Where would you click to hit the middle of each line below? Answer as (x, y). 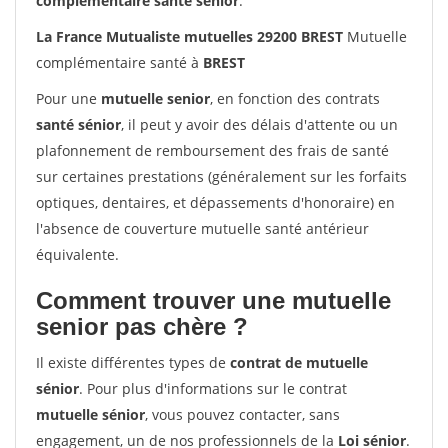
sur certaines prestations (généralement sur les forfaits (221, 176)
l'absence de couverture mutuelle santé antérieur (202, 228)
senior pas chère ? (142, 326)
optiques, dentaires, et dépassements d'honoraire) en (215, 202)
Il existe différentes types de (133, 362)
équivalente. (77, 254)
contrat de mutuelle (299, 362)
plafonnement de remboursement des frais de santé (212, 150)
